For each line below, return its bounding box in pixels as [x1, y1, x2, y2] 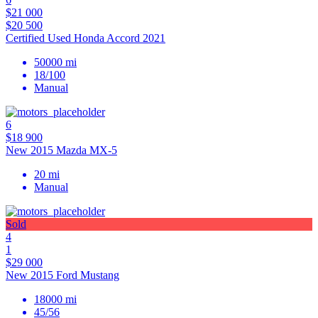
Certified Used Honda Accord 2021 [6, 32, 165, 45]
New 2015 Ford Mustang [6, 269, 119, 282]
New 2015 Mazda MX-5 [6, 144, 117, 157]
